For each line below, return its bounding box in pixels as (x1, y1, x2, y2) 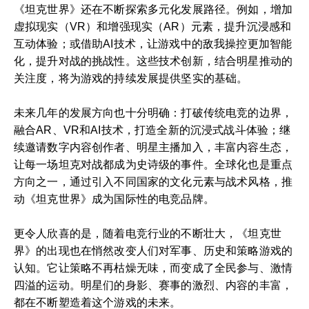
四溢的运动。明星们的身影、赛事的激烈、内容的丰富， (14, 279, 293, 291)
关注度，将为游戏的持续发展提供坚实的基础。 (14, 72, 248, 84)
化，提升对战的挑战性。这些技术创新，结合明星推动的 (14, 55, 293, 67)
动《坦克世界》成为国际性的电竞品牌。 (14, 193, 215, 205)
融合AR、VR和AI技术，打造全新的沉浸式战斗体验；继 (14, 124, 291, 136)
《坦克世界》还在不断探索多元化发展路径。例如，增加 (14, 3, 293, 15)
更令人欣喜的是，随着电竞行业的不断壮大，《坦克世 (14, 228, 281, 239)
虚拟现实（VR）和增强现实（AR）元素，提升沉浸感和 (14, 21, 292, 32)
